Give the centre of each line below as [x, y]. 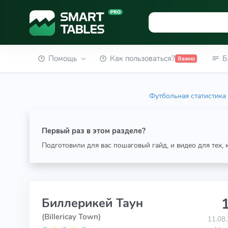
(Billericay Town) [71, 217]
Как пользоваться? [143, 59]
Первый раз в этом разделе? [93, 131]
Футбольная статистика [188, 96]
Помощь [62, 59]
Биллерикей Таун [92, 203]
